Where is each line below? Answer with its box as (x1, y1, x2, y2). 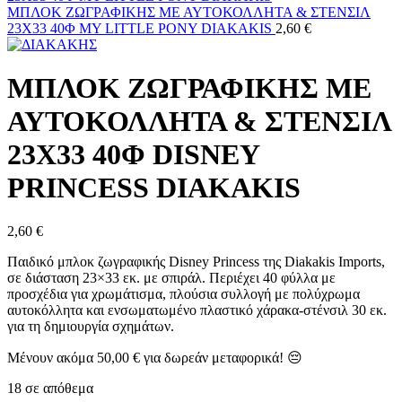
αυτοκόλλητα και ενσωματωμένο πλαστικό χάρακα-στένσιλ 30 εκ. (7, 302, 387, 319)
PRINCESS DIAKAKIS (7, 170, 301, 204)
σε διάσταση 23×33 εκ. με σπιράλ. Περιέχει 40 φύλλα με (7, 270, 336, 286)
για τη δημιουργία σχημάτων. (7, 319, 174, 335)
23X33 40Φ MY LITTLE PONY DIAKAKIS (7, 20, 275, 36)
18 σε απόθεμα (7, 380, 93, 397)
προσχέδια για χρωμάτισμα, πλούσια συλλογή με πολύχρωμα (7, 286, 360, 302)
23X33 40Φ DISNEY (7, 137, 259, 170)
